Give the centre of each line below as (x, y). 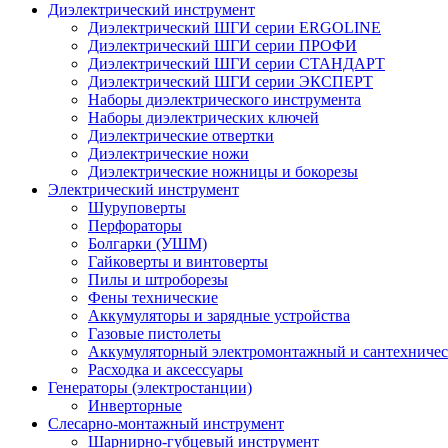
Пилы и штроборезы (158, 279)
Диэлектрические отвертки (181, 135)
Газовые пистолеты (154, 333)
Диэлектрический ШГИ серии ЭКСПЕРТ (230, 81)
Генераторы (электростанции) (150, 387)
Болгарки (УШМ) (147, 243)
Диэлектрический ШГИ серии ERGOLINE (234, 27)
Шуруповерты (137, 207)
